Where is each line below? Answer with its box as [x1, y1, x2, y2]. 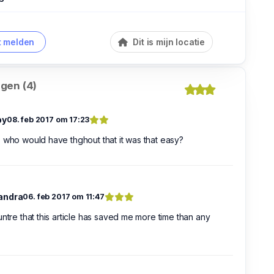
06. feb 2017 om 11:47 [23, 192, 105, 202]
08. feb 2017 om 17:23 [6, 115, 90, 125]
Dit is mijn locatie [130, 37, 205, 48]
